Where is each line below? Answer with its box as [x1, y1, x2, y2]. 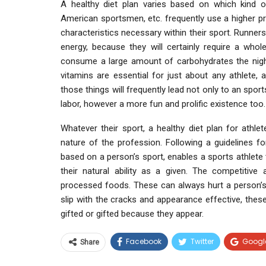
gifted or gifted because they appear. [61, 208, 204, 219]
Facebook [126, 236, 161, 246]
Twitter [191, 236, 214, 246]
